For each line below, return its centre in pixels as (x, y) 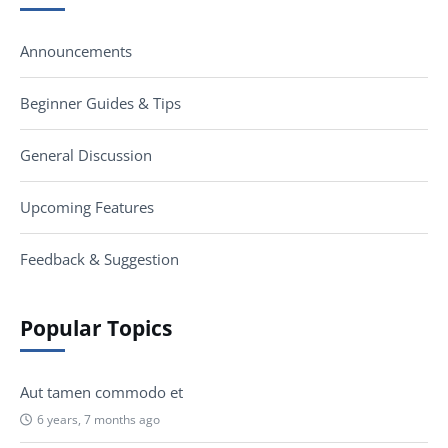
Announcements (76, 51)
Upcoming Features (87, 207)
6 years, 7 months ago (98, 419)
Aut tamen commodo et (101, 391)
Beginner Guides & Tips (100, 103)
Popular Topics (96, 328)
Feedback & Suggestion (99, 259)
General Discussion (86, 155)
